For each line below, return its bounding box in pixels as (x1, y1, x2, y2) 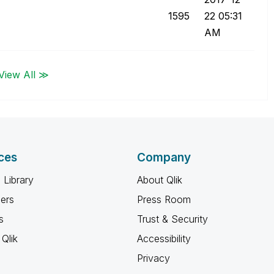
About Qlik (137, 173, 182, 186)
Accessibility (137, 232, 191, 245)
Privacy (137, 251, 170, 264)
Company (137, 150, 191, 165)
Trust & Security (137, 212, 208, 225)
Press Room (137, 193, 191, 206)
